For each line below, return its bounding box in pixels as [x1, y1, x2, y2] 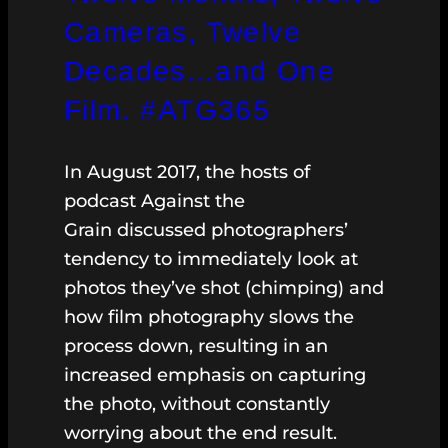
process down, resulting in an [64, 335, 328, 358]
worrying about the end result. [64, 422, 342, 445]
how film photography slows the [64, 306, 354, 329]
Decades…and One [64, 56, 335, 88]
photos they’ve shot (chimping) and [64, 277, 384, 300]
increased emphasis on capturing [64, 364, 366, 387]
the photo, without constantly [64, 393, 330, 416]
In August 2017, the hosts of [64, 161, 310, 184]
